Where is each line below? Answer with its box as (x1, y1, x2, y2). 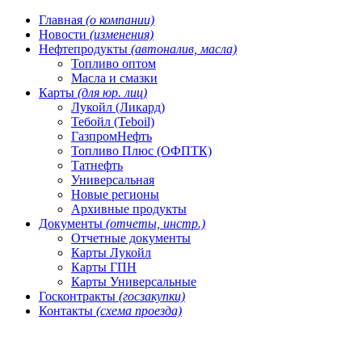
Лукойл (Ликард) (71, 100, 165, 114)
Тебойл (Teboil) (71, 115, 154, 128)
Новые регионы (71, 187, 159, 201)
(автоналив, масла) (131, 42, 237, 56)
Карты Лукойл (71, 246, 151, 259)
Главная (39, 13, 86, 27)
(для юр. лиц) (78, 86, 147, 99)
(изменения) (90, 27, 154, 41)
